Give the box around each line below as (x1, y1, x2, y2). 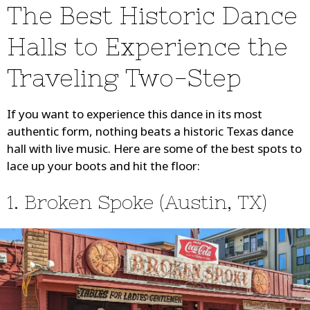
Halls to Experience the (7, 33, 288, 61)
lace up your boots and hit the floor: (7, 160, 200, 176)
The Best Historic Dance (7, 2, 298, 30)
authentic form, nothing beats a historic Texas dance (7, 125, 293, 142)
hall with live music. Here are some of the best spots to (7, 143, 302, 159)
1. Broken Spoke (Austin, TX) (7, 191, 267, 214)
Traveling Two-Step (7, 64, 241, 92)
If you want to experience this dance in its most (7, 108, 262, 125)
